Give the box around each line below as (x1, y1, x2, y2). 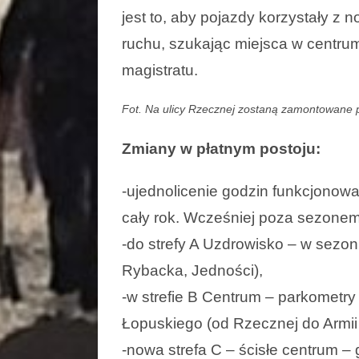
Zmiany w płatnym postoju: (122, 139, 321, 157)
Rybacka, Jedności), (122, 261, 263, 279)
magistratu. (122, 61, 198, 79)
